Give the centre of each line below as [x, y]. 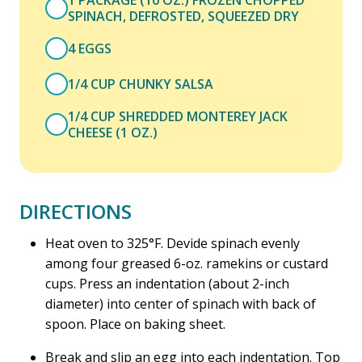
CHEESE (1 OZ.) [113, 133]
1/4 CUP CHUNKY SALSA [141, 84]
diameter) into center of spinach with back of [181, 304]
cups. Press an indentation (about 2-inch [167, 284]
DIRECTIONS [76, 211]
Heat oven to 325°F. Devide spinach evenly [173, 243]
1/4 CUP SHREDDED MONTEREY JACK [178, 116]
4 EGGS [90, 48]
